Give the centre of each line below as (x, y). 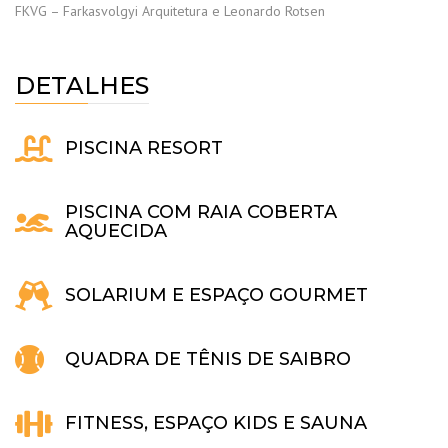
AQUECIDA (116, 230)
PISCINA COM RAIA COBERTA (201, 211)
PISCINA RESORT (144, 147)
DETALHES (82, 85)
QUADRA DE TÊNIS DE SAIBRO (208, 358)
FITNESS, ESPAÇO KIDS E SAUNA (216, 422)
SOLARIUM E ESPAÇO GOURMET (216, 294)
